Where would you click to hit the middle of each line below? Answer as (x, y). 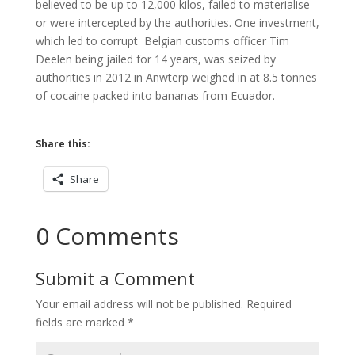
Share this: (63, 144)
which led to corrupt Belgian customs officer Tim (162, 41)
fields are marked (81, 323)
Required (269, 304)
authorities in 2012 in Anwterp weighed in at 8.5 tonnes (176, 78)
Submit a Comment (115, 279)
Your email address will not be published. (139, 304)
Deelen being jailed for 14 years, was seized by (155, 59)
